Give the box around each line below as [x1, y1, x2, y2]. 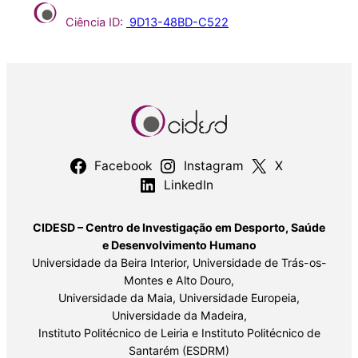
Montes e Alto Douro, [124, 272, 234, 287]
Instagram [183, 157, 244, 173]
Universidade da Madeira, [111, 308, 247, 322]
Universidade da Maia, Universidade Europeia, [58, 290, 300, 304]
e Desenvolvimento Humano [101, 237, 257, 252]
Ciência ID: [66, 15, 123, 30]
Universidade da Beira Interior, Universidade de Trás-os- [31, 255, 327, 269]
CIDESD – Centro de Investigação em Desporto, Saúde [33, 220, 325, 234]
